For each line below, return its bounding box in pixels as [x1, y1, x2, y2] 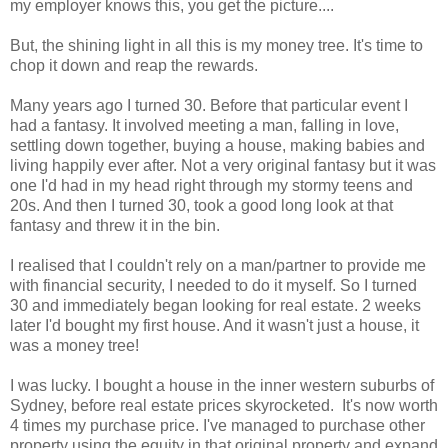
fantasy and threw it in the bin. [10, 216, 220, 234]
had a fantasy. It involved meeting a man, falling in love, [10, 116, 399, 134]
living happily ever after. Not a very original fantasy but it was [10, 156, 436, 174]
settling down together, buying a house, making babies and [10, 136, 425, 154]
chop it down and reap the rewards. [10, 56, 258, 74]
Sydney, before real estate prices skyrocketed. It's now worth [10, 396, 438, 414]
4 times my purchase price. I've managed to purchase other [10, 416, 425, 434]
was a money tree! [10, 336, 139, 354]
